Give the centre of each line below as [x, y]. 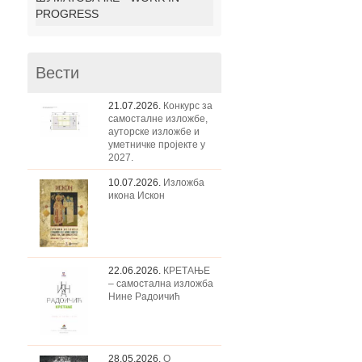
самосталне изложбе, [158, 119]
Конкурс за [188, 106]
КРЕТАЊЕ [187, 270]
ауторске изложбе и [154, 132]
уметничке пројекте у [157, 145]
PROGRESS [67, 14]
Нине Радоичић [144, 296]
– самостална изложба [161, 283]
